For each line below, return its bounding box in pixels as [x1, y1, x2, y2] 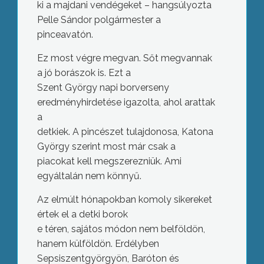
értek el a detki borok [37, 209, 128, 220]
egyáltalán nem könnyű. [37, 170, 141, 181]
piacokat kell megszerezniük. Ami [37, 156, 181, 167]
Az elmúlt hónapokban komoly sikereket [37, 194, 212, 205]
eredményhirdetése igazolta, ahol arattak [37, 97, 215, 108]
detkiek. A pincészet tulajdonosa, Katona [37, 126, 213, 137]
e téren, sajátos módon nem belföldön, [37, 223, 205, 235]
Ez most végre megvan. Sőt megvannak [37, 52, 212, 64]
